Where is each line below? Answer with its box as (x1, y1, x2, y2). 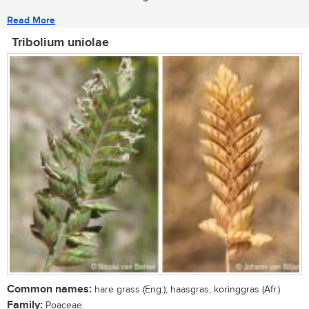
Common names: (7, 282, 92, 296)
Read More (7, 14, 55, 26)
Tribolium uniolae (12, 34, 109, 50)
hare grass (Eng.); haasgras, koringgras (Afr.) (92, 283, 280, 295)
